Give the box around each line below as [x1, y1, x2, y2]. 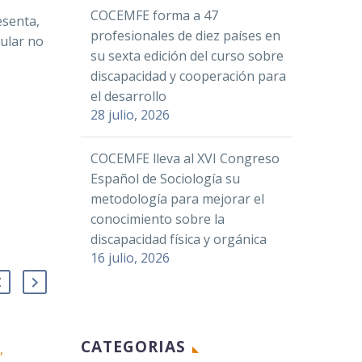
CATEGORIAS [81, 336, 186, 357]
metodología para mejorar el [90, 190, 264, 208]
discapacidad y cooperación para [90, 67, 286, 85]
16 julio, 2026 [90, 249, 170, 267]
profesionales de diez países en [90, 27, 280, 44]
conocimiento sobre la [90, 210, 225, 228]
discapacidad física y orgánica [90, 230, 267, 248]
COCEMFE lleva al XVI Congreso [90, 149, 280, 167]
